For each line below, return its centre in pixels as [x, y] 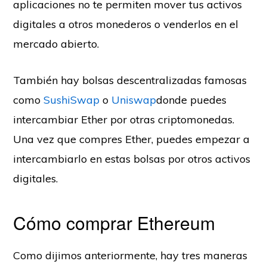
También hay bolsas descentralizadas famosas [130, 80]
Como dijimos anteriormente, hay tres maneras [131, 255]
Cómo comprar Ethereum [114, 222]
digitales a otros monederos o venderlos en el [126, 24]
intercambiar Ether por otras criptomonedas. [124, 119]
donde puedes [192, 100]
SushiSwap [72, 100]
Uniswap [134, 100]
